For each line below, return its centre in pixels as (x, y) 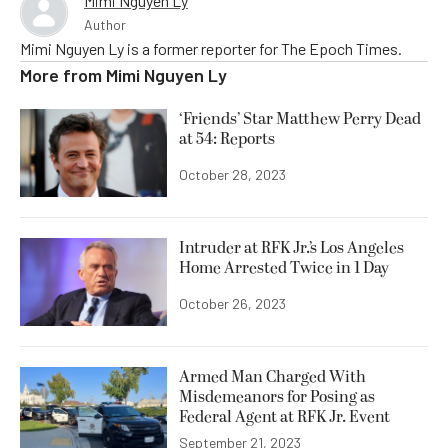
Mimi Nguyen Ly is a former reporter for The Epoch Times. (211, 48)
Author (105, 24)
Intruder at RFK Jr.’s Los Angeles (291, 248)
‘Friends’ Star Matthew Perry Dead (300, 118)
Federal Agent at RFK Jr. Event (284, 417)
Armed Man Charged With (272, 377)
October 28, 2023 (232, 174)
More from (63, 74)
